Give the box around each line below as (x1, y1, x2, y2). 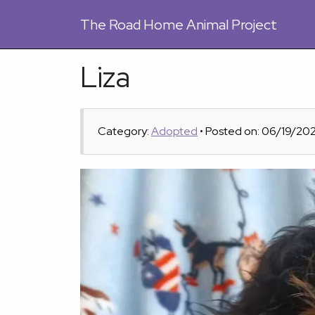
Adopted (151, 124, 198, 139)
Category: (98, 124, 151, 139)
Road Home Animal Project (109, 15, 277, 34)
